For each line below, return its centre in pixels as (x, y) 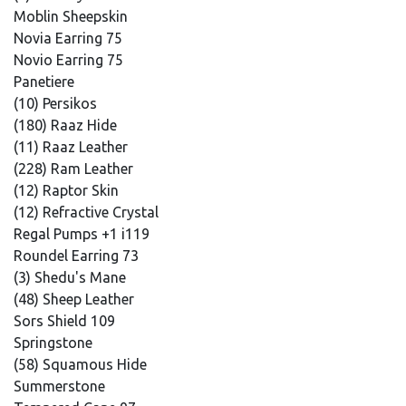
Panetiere (46, 82)
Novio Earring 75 (70, 60)
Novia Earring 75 (70, 38)
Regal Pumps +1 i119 (83, 234)
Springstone (55, 343)
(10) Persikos (57, 103)
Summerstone (61, 386)
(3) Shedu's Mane (72, 277)
